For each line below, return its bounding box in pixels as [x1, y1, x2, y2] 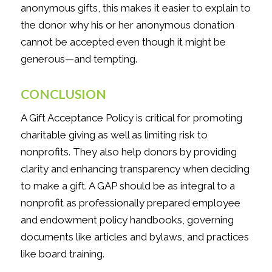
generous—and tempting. [20, 53, 137, 66]
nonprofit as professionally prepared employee [20, 197, 240, 209]
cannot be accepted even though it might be [20, 36, 226, 49]
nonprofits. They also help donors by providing [20, 146, 237, 158]
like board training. [20, 248, 104, 260]
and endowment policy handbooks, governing [20, 214, 234, 226]
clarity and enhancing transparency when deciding [20, 163, 250, 175]
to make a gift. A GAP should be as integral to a [20, 180, 235, 192]
